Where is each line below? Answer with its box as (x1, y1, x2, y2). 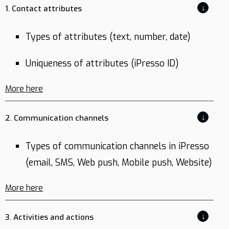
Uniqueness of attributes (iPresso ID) (26, 57, 179, 70)
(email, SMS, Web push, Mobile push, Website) (26, 156, 212, 169)
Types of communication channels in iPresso (26, 140, 209, 152)
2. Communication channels (5, 113, 108, 123)
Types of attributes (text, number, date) (26, 31, 191, 43)
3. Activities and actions (5, 212, 94, 222)
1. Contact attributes (5, 4, 82, 14)
